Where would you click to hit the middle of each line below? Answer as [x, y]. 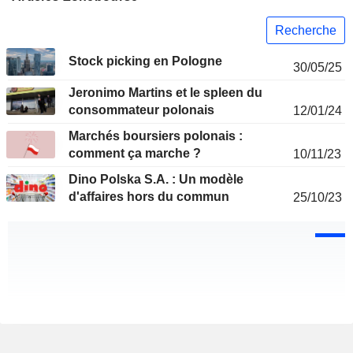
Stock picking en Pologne [145, 61]
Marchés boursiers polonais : [156, 136]
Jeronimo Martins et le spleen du [165, 93]
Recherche [306, 30]
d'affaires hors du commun [149, 197]
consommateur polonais [141, 110]
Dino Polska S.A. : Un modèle [156, 180]
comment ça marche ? [135, 154]
